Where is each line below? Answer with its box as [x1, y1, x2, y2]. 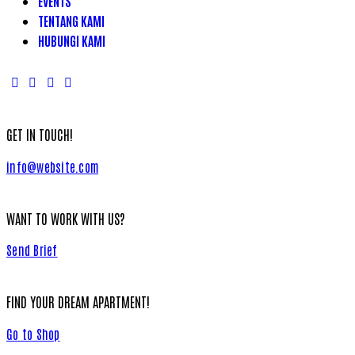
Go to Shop [6, 326, 60, 342]
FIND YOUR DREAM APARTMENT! [6, 292, 150, 311]
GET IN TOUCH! [6, 124, 73, 143]
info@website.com [6, 158, 99, 174]
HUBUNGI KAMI [38, 32, 105, 49]
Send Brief [6, 242, 58, 258]
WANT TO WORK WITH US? [6, 208, 125, 227]
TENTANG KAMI [38, 13, 105, 29]
